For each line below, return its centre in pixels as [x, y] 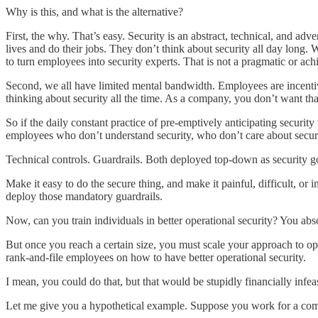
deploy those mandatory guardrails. [84, 197]
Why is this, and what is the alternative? [94, 12]
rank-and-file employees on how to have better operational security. [156, 258]
